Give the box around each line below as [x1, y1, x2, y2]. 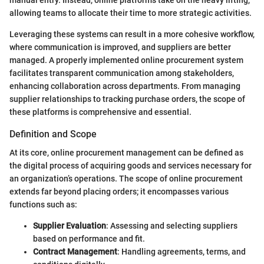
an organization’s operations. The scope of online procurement [9, 173, 243, 183]
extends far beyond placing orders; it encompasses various [9, 186, 229, 196]
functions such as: [9, 199, 77, 209]
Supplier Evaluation [33, 220, 106, 230]
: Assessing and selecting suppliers [106, 220, 237, 230]
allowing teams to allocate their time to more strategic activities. [9, 8, 252, 18]
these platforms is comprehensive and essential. [9, 107, 192, 117]
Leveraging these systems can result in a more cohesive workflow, [9, 29, 255, 39]
